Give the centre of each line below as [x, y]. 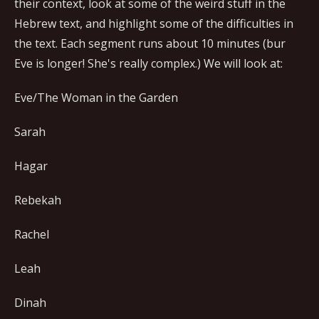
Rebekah [38, 200]
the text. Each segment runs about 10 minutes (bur [150, 43]
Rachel [32, 234]
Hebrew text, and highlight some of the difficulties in [154, 23]
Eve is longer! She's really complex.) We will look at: [148, 63]
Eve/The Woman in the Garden [96, 97]
